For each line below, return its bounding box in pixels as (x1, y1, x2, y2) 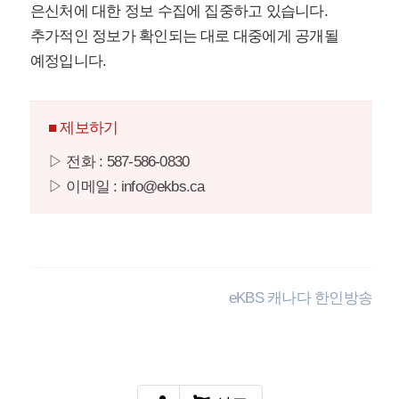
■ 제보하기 (48, 119, 118, 137)
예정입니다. (30, 53, 107, 70)
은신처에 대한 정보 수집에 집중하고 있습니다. (30, 3, 328, 20)
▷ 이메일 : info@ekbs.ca (48, 178, 205, 196)
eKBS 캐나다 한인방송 (229, 289, 372, 307)
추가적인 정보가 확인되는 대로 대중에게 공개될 (30, 28, 338, 45)
